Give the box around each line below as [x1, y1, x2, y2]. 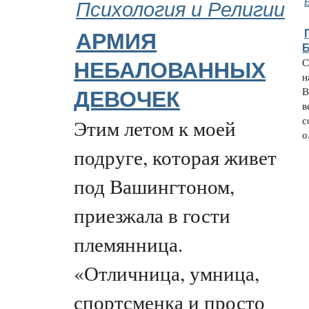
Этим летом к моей [74, 114, 236, 141]
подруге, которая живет [74, 143, 277, 170]
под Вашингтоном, [74, 172, 235, 199]
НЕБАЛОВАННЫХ [74, 58, 266, 83]
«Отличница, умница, [74, 259, 259, 286]
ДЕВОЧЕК [74, 87, 180, 112]
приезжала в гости [74, 201, 230, 228]
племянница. [74, 230, 183, 257]
